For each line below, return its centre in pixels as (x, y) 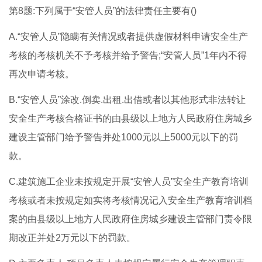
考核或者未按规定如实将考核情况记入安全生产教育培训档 (130, 201)
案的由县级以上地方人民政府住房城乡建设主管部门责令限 (130, 219)
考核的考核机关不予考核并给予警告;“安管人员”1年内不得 (128, 56)
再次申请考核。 (42, 74)
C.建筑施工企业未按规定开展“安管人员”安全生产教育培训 (129, 182)
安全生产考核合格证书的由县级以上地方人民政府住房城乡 (130, 119)
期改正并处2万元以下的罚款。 (72, 238)
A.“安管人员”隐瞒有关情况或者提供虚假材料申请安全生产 (128, 37)
